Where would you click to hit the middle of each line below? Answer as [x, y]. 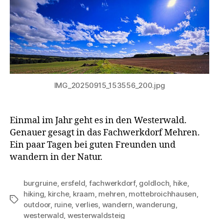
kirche [58, 194]
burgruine [40, 183]
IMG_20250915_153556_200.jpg [109, 85]
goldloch [154, 183]
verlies [87, 204]
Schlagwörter [33, 199]
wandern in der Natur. [56, 157]
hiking [34, 194]
